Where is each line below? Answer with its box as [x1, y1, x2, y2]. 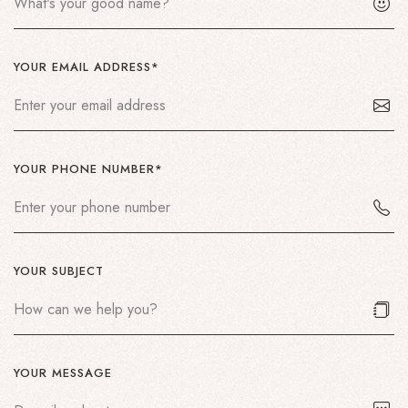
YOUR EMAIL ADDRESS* [14, 58, 159, 76]
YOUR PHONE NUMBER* [14, 160, 163, 178]
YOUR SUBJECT [14, 262, 104, 280]
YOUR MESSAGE [14, 364, 112, 382]
